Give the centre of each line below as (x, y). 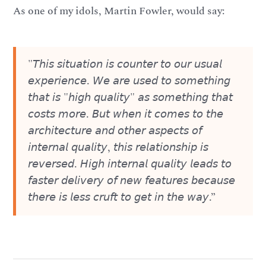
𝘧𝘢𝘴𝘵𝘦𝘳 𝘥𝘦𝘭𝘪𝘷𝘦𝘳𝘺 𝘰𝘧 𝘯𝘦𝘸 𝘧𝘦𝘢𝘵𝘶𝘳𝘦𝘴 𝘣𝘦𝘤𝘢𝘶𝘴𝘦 (132, 180)
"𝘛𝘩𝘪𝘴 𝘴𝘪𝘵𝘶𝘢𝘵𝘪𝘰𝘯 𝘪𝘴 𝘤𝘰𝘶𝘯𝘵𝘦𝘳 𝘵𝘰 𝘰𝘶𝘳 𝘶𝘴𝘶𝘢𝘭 (125, 64)
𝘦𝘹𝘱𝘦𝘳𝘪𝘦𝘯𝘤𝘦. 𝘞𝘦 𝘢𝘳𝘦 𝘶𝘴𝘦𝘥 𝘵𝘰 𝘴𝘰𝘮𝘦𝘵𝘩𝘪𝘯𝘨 (129, 81)
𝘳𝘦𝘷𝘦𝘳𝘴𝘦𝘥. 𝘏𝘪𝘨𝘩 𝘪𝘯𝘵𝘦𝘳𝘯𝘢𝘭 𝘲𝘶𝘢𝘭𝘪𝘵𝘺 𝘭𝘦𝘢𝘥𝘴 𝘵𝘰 (130, 164)
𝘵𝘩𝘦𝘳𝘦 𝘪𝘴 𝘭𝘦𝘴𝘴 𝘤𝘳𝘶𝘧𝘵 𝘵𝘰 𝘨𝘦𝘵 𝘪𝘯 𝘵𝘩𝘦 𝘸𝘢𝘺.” (122, 197)
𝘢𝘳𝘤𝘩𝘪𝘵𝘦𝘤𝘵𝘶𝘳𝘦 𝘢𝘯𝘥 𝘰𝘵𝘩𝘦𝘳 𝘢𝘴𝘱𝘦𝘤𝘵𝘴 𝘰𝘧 (115, 131)
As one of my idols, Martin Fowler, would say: (119, 11)
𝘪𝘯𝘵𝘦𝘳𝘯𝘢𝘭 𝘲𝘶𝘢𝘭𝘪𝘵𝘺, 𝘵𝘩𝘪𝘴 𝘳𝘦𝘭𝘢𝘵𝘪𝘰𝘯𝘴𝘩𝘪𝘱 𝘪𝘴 (118, 147)
